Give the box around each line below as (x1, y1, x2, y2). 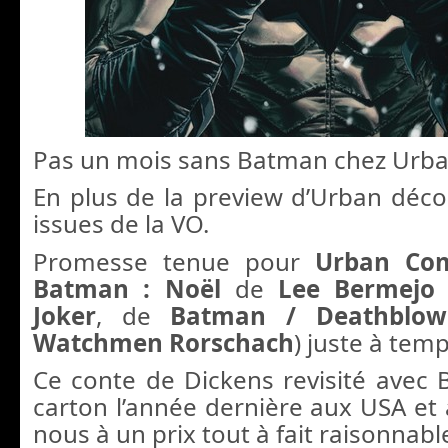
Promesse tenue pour (33, 244, 315, 278)
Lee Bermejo (278, 271, 436, 305)
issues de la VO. (33, 207, 209, 241)
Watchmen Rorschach (33, 325, 294, 359)
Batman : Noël (33, 271, 235, 305)
